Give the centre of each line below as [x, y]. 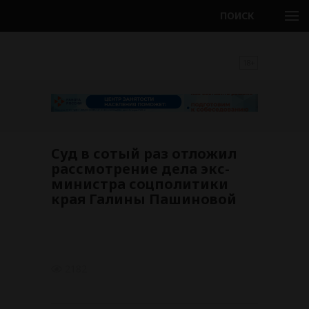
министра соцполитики [140, 184]
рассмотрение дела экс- [140, 169]
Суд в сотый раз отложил [144, 154]
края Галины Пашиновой [144, 199]
